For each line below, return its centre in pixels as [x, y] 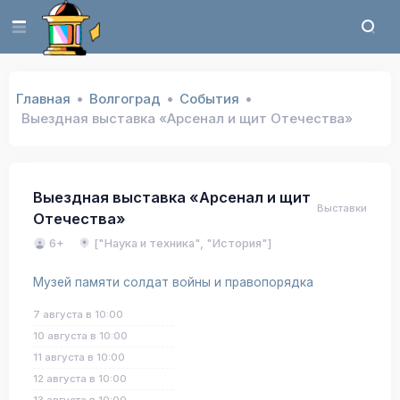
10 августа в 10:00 [80, 336]
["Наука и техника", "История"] [183, 243]
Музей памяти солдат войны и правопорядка [173, 282]
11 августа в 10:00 [79, 357]
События [209, 99]
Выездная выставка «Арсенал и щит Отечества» [187, 118]
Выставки [342, 208]
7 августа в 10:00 [78, 314]
